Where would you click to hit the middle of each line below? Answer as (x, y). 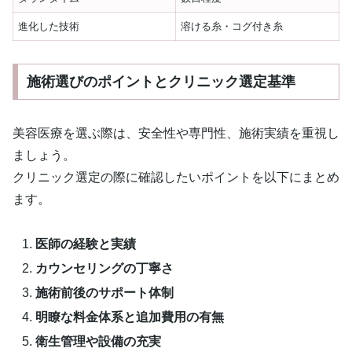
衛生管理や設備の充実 (99, 342)
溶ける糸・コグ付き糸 (232, 27)
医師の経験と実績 (86, 244)
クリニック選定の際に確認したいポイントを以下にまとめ (176, 177)
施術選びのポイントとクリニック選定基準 (161, 81)
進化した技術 (49, 27)
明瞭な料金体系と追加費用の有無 (130, 317)
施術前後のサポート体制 (105, 293)
